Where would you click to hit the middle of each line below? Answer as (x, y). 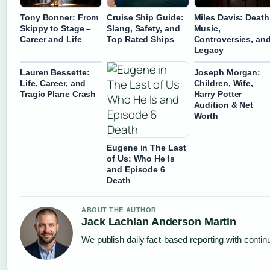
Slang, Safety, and (143, 28)
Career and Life (51, 39)
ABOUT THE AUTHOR (119, 209)
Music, (207, 28)
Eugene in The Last (146, 147)
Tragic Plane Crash (58, 94)
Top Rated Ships (140, 39)
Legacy (209, 50)
